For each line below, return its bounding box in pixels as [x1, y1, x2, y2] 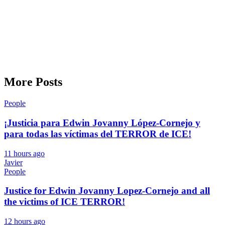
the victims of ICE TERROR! [4, 196, 125, 207]
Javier [4, 158, 23, 167]
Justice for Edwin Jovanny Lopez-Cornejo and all [4, 185, 210, 196]
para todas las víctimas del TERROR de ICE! [4, 128, 191, 139]
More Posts [4, 75, 62, 89]
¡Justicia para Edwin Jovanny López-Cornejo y [4, 117, 200, 128]
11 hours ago [4, 149, 45, 158]
